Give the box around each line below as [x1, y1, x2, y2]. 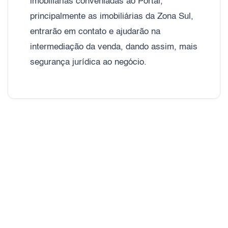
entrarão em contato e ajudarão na [30, 27, 160, 36]
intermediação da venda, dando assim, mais [30, 42, 197, 51]
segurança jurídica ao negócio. [30, 58, 147, 67]
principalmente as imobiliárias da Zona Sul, [30, 12, 193, 21]
